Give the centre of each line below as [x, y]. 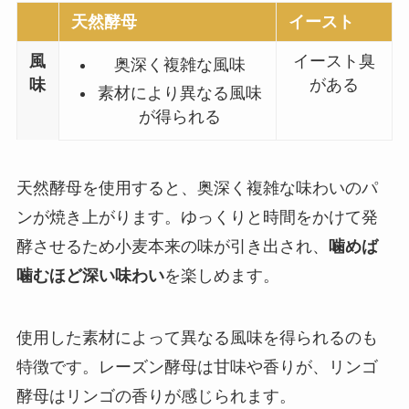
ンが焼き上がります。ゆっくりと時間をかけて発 [197, 217]
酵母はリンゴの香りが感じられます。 [156, 396]
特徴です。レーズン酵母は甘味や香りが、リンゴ [197, 367]
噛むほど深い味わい [90, 275]
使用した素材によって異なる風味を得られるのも [197, 337]
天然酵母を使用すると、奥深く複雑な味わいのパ [197, 188]
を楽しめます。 [221, 275]
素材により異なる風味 [179, 93]
